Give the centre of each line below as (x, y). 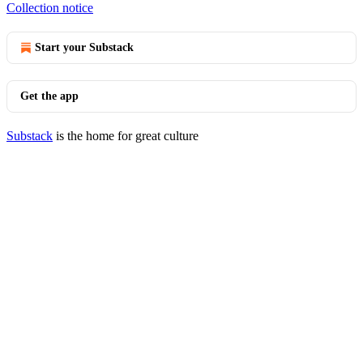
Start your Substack (84, 47)
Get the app (49, 96)
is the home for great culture (126, 136)
